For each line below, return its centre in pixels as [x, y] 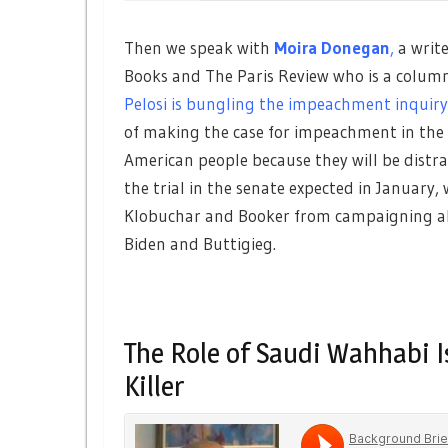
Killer [154, 386]
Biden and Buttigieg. [200, 244]
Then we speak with [199, 48]
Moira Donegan [332, 48]
